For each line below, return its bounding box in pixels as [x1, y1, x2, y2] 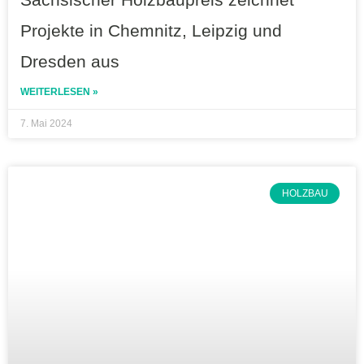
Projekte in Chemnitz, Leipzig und [20, 21, 282, 41]
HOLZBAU [281, 188, 328, 200]
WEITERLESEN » [20, 86, 98, 98]
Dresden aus [20, 52, 119, 71]
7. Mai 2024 [20, 118, 72, 130]
